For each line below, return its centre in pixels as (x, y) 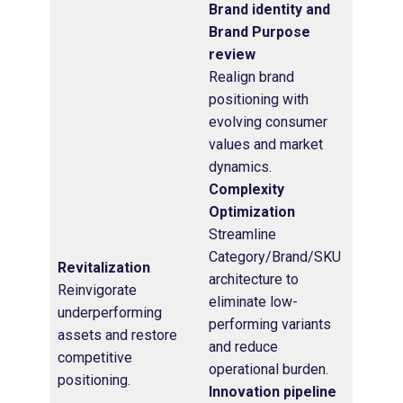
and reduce (243, 346)
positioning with (259, 99)
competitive (95, 357)
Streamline (242, 234)
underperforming (110, 312)
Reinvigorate (97, 290)
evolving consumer (268, 121)
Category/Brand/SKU (275, 256)
